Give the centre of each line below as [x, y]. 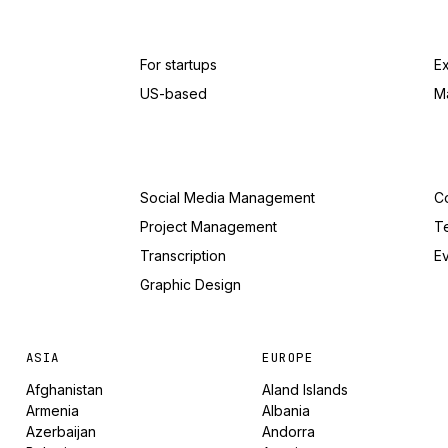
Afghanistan [64, 389]
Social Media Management [227, 197]
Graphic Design [190, 284]
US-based [173, 93]
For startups [178, 64]
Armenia [52, 410]
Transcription [183, 255]
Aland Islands [305, 389]
